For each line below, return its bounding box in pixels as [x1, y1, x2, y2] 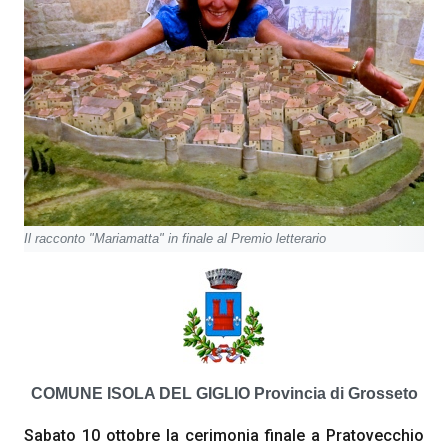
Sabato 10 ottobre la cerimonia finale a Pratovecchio [24, 426, 424, 445]
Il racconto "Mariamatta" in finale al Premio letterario [24, 231, 326, 246]
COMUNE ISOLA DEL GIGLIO [30, 385, 254, 402]
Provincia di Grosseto [253, 385, 418, 402]
